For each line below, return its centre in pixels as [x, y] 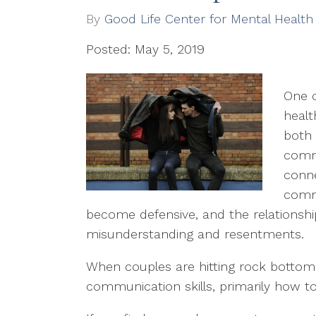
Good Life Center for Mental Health [209, 19]
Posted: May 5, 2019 [145, 49]
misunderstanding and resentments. [195, 234]
